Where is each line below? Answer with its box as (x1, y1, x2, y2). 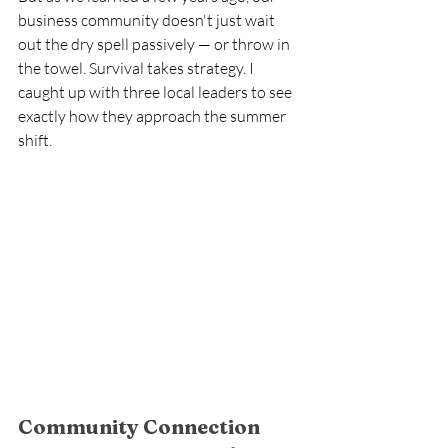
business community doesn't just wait (18, 10, 278, 30)
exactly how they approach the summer (18, 106, 289, 126)
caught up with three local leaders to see (18, 82, 295, 102)
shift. (18, 130, 55, 150)
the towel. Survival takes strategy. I (18, 58, 257, 78)
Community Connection (18, 414, 264, 439)
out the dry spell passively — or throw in (18, 34, 293, 54)
